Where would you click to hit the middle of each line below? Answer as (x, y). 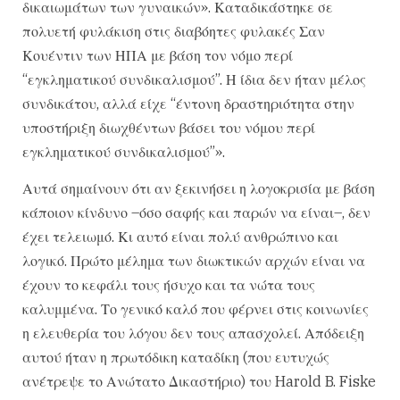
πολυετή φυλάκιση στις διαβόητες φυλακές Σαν (174, 31)
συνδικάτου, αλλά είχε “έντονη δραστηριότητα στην (188, 103)
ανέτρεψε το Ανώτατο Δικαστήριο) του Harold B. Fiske (199, 381)
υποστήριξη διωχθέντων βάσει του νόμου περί (169, 127)
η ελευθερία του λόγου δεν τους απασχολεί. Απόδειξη (193, 333)
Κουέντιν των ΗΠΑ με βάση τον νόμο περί (158, 55)
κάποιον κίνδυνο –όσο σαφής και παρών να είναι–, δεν (196, 212)
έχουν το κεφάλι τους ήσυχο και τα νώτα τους (169, 284)
